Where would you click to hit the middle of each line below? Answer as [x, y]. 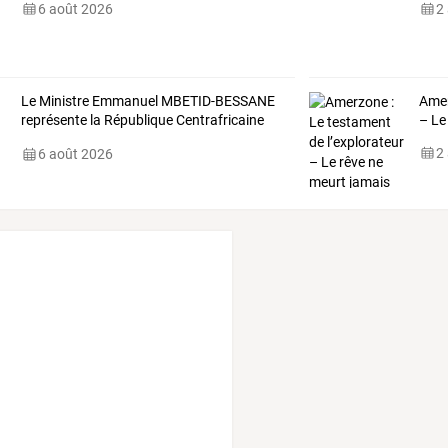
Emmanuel [123, 101]
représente [53, 120]
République [136, 120]
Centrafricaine [218, 120]
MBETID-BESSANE [216, 101]
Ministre [62, 101]
